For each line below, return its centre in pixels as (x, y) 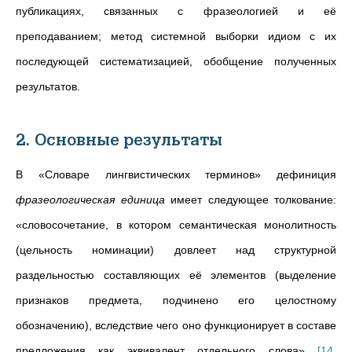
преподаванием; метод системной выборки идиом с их (176, 36)
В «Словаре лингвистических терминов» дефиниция (176, 174)
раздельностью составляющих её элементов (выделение (176, 275)
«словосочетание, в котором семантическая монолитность (176, 225)
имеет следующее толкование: (250, 200)
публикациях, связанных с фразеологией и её (176, 11)
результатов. (48, 86)
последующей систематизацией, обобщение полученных (176, 61)
